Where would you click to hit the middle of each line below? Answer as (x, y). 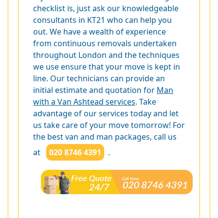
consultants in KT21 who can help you (102, 20)
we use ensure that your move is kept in (107, 66)
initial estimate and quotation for (95, 90)
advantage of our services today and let (106, 113)
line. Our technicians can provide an (99, 78)
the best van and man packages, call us (105, 136)
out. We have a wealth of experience (100, 31)
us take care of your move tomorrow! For (109, 125)
